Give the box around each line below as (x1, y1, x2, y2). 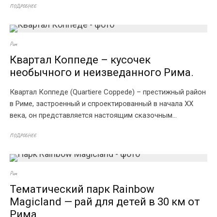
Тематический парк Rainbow (10, 183, 155, 195)
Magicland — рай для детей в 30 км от (10, 196, 200, 208)
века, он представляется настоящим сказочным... (10, 111, 177, 120)
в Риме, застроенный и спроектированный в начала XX (10, 99, 193, 108)
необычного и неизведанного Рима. (10, 66, 194, 78)
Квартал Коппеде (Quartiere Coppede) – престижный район (10, 88, 206, 96)
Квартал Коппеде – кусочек (10, 54, 151, 66)
